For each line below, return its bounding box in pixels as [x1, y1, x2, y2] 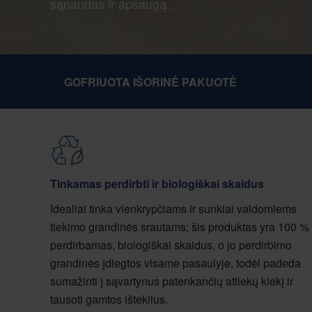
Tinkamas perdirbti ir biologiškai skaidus [50, 175, 264, 192]
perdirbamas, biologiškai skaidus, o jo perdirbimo [50, 237, 292, 253]
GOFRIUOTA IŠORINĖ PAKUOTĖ [64, 74, 237, 90]
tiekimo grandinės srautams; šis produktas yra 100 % [50, 219, 309, 235]
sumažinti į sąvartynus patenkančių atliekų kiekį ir [50, 273, 293, 289]
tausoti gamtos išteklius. [50, 291, 168, 307]
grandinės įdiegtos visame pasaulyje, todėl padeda [50, 255, 301, 271]
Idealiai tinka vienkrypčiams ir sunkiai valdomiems [50, 201, 297, 217]
